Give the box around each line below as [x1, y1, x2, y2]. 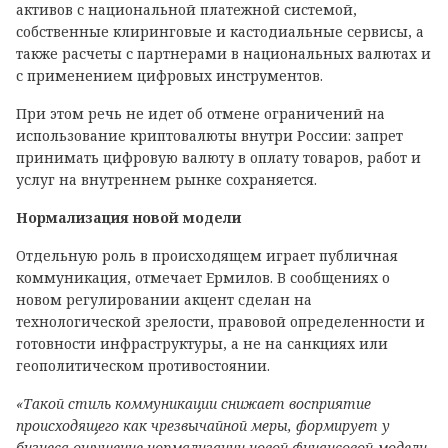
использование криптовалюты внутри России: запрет [16, 126, 403, 145]
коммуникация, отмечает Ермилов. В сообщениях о [16, 268, 390, 287]
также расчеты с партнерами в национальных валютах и [16, 44, 431, 63]
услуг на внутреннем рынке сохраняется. [16, 170, 317, 189]
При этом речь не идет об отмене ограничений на [16, 104, 385, 123]
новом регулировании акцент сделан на [16, 290, 312, 309]
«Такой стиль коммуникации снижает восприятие [16, 394, 371, 413]
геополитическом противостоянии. [16, 356, 270, 375]
